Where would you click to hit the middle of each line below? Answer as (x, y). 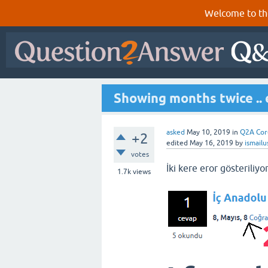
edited (177, 143)
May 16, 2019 (211, 143)
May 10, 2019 (208, 132)
